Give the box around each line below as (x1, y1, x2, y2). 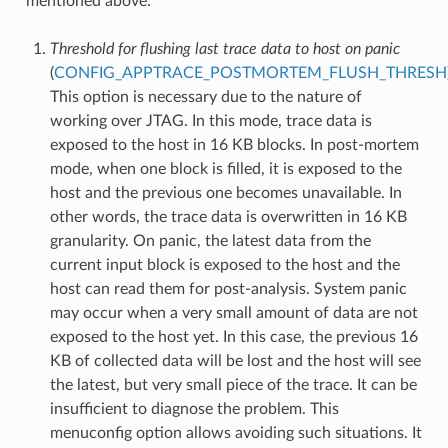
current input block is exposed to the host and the (49, 257, 400, 274)
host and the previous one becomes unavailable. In (49, 185, 402, 202)
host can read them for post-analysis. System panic (49, 281, 407, 298)
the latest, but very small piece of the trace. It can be (49, 377, 417, 394)
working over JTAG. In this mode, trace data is (49, 113, 372, 130)
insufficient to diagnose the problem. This (49, 401, 339, 418)
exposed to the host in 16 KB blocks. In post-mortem (49, 137, 419, 154)
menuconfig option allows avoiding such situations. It (49, 425, 422, 442)
